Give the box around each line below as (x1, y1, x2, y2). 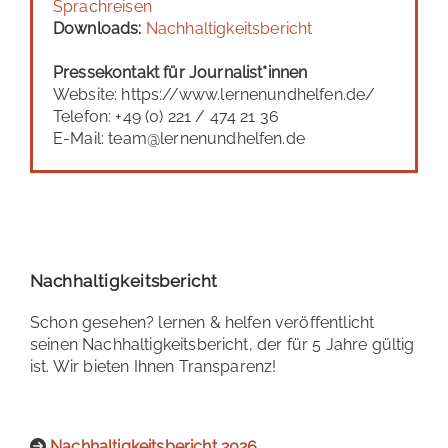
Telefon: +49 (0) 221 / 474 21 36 (53, 107, 280, 126)
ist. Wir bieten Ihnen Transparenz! (30, 357, 277, 376)
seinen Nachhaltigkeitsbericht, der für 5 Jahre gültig (30, 335, 415, 354)
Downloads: (53, 19, 142, 38)
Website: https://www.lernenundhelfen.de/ (53, 85, 376, 104)
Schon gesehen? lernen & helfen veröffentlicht (30, 313, 375, 332)
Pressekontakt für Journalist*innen (53, 63, 308, 82)
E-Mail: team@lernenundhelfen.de (53, 129, 305, 148)
